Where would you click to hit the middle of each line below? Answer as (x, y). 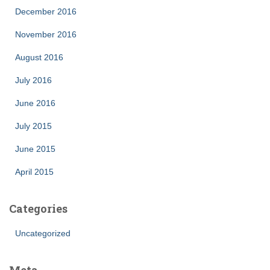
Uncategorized (43, 233)
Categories (38, 209)
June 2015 (35, 149)
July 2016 (33, 80)
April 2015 (34, 172)
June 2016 (35, 103)
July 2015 (33, 126)
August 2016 (39, 57)
